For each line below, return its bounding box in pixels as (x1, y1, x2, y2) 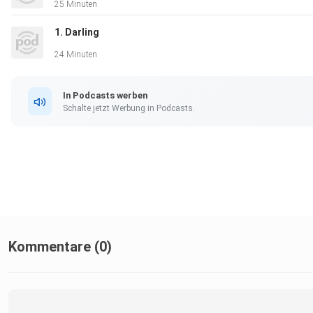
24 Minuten (54, 50, 97, 60)
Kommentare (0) (8, 238, 112, 256)
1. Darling (54, 27, 99, 38)
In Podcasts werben (63, 89, 147, 101)
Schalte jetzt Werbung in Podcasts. (63, 103, 195, 113)
